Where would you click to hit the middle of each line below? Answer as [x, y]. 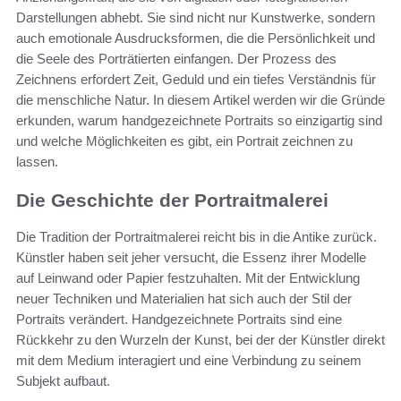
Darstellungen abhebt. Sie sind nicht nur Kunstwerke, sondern [196, 18]
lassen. [37, 162]
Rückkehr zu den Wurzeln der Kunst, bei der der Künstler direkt [200, 339]
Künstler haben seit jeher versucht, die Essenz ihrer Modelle [191, 257]
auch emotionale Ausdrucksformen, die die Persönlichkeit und [196, 38]
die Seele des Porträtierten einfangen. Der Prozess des [176, 59]
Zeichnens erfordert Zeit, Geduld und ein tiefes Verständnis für [196, 80]
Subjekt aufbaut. [63, 380]
